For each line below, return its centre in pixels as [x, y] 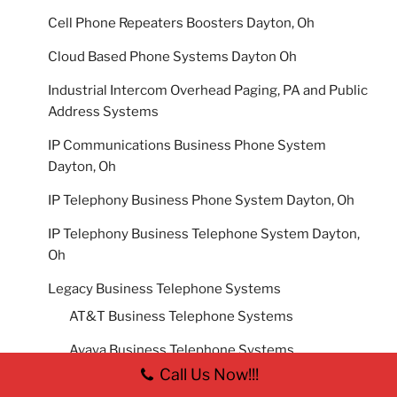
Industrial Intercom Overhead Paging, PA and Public [208, 90]
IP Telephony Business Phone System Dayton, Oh [201, 200]
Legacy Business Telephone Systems [164, 288]
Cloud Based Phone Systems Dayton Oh [172, 56]
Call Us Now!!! [209, 374]
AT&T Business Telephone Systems [181, 317]
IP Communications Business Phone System [187, 145]
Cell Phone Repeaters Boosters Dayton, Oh [181, 23]
